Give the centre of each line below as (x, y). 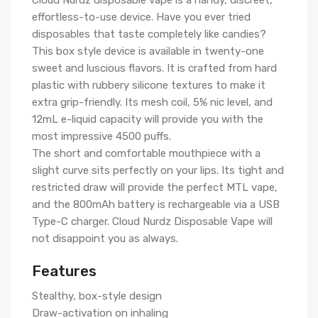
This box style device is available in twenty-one (148, 51)
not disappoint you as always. (105, 238)
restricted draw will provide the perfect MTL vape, (155, 187)
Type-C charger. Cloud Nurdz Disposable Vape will (152, 221)
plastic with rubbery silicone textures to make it (149, 85)
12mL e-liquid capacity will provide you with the (148, 119)
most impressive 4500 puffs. (102, 136)
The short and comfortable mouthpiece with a (146, 153)
